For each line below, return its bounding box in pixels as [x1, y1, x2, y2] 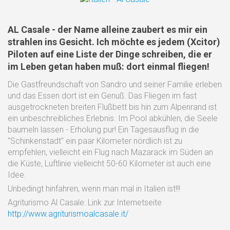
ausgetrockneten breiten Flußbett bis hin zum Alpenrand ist [8, 102, 217, 112]
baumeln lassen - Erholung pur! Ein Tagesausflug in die [8, 124, 199, 135]
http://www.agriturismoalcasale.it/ [8, 208, 128, 219]
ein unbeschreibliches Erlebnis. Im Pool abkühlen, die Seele [8, 113, 218, 123]
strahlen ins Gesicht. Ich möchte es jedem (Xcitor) [8, 36, 220, 47]
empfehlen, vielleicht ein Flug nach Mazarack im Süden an [8, 147, 213, 157]
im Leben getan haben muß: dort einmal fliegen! [8, 61, 209, 72]
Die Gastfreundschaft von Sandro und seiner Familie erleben [8, 79, 222, 89]
